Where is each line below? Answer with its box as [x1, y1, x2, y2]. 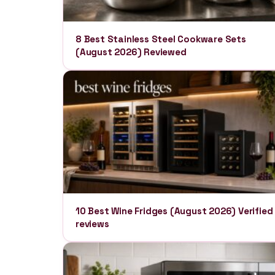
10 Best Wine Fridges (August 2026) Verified [76, 205, 273, 217]
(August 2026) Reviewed [76, 46, 187, 58]
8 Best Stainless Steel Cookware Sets [76, 33, 246, 45]
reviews [76, 218, 109, 230]
